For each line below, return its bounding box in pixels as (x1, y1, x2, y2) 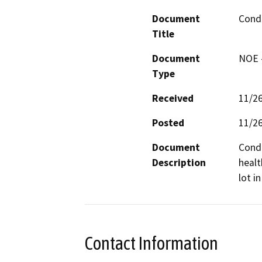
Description (152, 156, 206, 169)
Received (152, 91, 194, 105)
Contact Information (85, 232, 218, 254)
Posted (152, 116, 184, 129)
